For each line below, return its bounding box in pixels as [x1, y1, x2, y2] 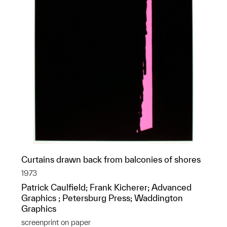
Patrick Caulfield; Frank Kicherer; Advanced [21, 182, 192, 192]
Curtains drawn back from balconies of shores [21, 155, 201, 164]
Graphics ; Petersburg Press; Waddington [21, 193, 183, 203]
